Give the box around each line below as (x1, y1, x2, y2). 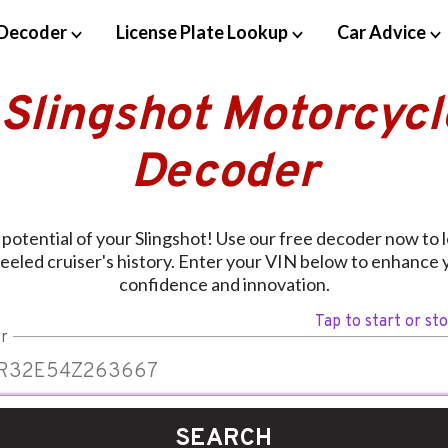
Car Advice (336, 20, 426, 43)
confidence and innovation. (118, 273, 330, 296)
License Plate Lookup (115, 20, 288, 43)
